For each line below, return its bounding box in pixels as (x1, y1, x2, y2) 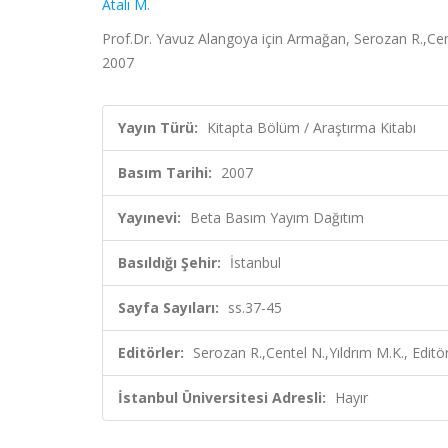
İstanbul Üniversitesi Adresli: (118, 388, 326, 407)
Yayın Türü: (118, 118, 198, 137)
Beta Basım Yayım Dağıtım (190, 208, 364, 227)
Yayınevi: (118, 208, 181, 227)
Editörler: (118, 343, 184, 362)
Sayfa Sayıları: (118, 298, 219, 317)
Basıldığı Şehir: (118, 253, 221, 272)
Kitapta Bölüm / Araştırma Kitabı (207, 118, 416, 137)
